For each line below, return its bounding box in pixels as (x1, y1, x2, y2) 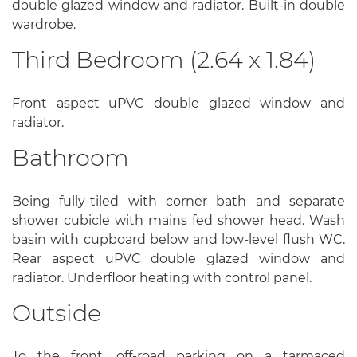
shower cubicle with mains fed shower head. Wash (12, 212, 345, 228)
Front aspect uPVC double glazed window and (12, 95, 345, 111)
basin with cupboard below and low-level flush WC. (12, 231, 345, 247)
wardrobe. (12, 17, 76, 33)
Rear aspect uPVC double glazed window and (12, 250, 345, 266)
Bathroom (12, 143, 129, 171)
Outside (12, 298, 101, 327)
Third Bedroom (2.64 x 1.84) (12, 45, 316, 74)
